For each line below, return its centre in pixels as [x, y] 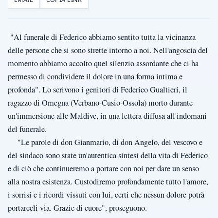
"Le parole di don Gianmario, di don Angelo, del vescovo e [105, 142]
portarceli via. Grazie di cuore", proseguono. [77, 208]
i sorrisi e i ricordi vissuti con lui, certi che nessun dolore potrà [106, 195]
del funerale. [27, 129]
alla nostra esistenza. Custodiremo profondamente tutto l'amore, [108, 182]
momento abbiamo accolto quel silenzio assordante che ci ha [103, 64]
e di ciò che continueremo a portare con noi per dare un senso [103, 169]
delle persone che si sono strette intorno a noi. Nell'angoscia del [108, 50]
